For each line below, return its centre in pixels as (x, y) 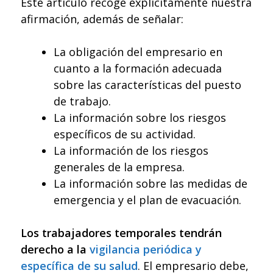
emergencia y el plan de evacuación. (147, 200)
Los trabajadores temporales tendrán (121, 233)
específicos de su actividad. (125, 134)
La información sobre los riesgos (140, 118)
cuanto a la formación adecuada (138, 69)
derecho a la (55, 250)
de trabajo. (82, 101)
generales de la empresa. (119, 167)
